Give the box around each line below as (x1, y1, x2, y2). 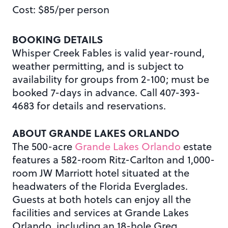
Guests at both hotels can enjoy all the (12, 191, 191, 207)
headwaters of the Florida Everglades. (12, 178, 188, 193)
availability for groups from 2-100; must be (12, 71, 209, 87)
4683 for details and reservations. (12, 98, 168, 113)
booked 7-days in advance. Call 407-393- (12, 84, 200, 100)
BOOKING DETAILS (12, 31, 103, 46)
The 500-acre (12, 138, 75, 154)
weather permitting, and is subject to (12, 58, 184, 73)
